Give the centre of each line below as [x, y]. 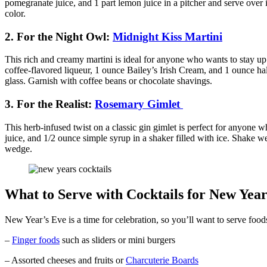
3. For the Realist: [50, 104]
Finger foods [36, 240]
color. [16, 13]
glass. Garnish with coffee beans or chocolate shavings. [110, 81]
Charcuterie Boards [162, 260]
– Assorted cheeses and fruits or [65, 260]
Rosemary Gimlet [139, 104]
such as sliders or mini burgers [117, 240]
